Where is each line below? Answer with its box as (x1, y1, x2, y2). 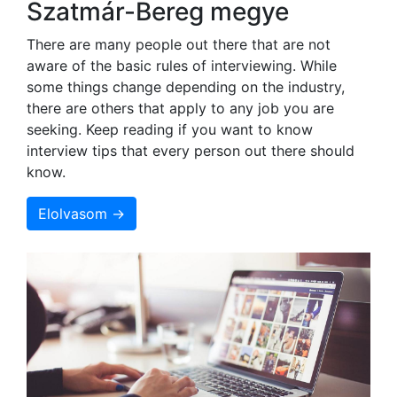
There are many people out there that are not (27, 35, 331, 53)
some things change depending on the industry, (27, 77, 345, 96)
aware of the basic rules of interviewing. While (27, 56, 337, 74)
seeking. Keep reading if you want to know (27, 120, 313, 138)
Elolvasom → (38, 204, 125, 222)
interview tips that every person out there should (27, 141, 354, 160)
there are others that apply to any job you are (27, 98, 334, 117)
